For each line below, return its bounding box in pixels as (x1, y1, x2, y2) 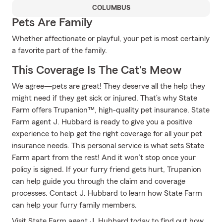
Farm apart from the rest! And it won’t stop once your (12, 154, 196, 162)
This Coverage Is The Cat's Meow (12, 64, 182, 76)
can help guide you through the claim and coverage (12, 177, 185, 185)
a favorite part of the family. (12, 47, 107, 55)
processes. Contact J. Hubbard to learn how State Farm (12, 189, 202, 197)
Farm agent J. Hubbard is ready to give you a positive (12, 118, 192, 126)
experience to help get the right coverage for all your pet (12, 130, 202, 138)
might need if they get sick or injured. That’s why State (12, 94, 197, 102)
